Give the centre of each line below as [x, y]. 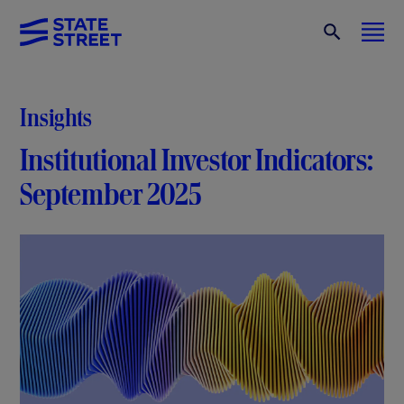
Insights [56, 117]
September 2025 [111, 194]
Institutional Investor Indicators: [197, 160]
